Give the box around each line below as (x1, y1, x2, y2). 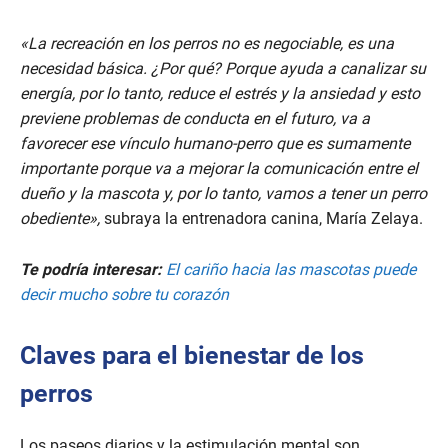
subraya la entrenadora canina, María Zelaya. (100, 208, 427, 228)
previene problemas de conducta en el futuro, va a (20, 108, 370, 128)
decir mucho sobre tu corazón (20, 284, 229, 304)
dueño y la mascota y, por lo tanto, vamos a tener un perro (20, 183, 427, 203)
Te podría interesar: (20, 259, 162, 279)
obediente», (20, 208, 100, 228)
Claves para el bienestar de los (20, 340, 364, 370)
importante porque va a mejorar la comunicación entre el (20, 158, 418, 178)
